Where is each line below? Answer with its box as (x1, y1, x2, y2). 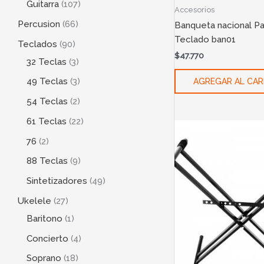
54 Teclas (27, 96, 68, 107)
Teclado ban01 (174, 34, 236, 45)
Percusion (18, 18, 60, 29)
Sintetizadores (27, 176, 87, 187)
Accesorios (174, 5, 214, 14)
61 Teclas (27, 115, 67, 127)
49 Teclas (27, 76, 68, 87)
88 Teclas (27, 156, 68, 167)
